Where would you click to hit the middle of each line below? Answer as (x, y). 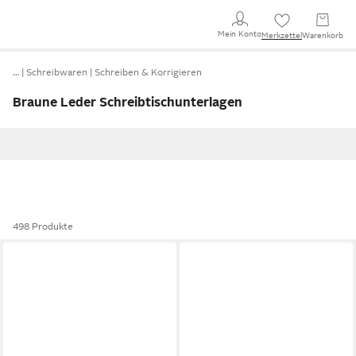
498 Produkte (43, 226)
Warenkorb (323, 35)
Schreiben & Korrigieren (148, 72)
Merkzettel (282, 35)
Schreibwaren (57, 72)
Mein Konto (240, 33)
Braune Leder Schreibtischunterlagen (128, 103)
